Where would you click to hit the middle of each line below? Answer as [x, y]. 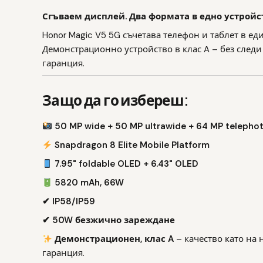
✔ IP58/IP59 [69, 202]
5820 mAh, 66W [88, 183]
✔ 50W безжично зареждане [109, 220]
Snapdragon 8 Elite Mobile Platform [131, 145]
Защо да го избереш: [116, 100]
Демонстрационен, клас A [113, 239]
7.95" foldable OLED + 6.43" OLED [126, 164]
